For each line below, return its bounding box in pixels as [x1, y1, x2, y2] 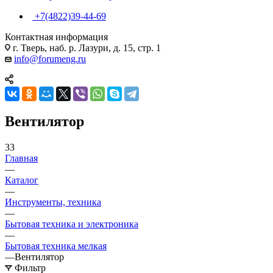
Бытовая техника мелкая [5, 240, 107, 251]
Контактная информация [5, 31, 108, 42]
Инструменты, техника [5, 196, 101, 207]
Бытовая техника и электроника [5, 218, 138, 229]
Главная [5, 152, 38, 163]
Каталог [5, 174, 38, 185]
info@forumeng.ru [14, 53, 86, 64]
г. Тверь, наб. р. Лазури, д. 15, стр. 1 [10, 42, 161, 53]
